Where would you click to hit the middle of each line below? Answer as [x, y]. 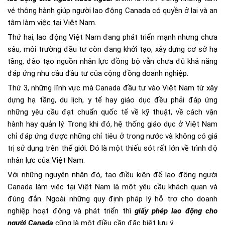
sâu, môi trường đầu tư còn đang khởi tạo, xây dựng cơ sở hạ [113, 49]
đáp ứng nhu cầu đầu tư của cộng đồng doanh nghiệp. [98, 74]
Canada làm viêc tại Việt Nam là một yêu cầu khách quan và [113, 187]
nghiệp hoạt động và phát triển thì [71, 211]
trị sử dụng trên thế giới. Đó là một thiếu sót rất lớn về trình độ [113, 148]
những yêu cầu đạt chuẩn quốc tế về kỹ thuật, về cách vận [113, 112]
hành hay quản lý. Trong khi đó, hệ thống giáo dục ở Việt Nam [113, 124]
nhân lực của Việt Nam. [46, 160]
